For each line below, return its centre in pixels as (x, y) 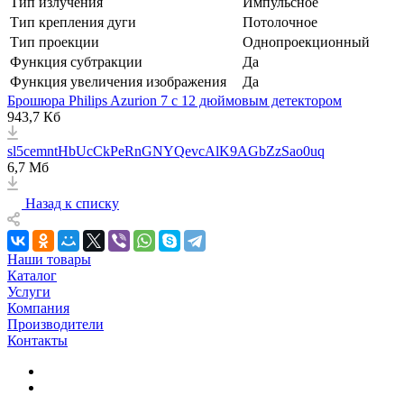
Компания (38, 308)
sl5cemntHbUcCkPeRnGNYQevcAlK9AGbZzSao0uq (166, 151)
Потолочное (280, 22)
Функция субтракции (76, 61)
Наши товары (49, 259)
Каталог (32, 275)
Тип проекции (55, 41)
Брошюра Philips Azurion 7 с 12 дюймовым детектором (174, 100)
